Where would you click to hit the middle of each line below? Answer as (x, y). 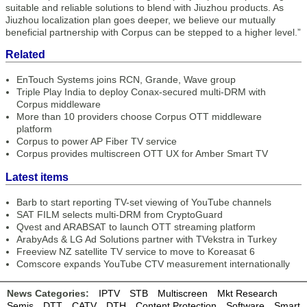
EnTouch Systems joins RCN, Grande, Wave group (126, 79)
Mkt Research (247, 293)
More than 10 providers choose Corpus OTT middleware (139, 116)
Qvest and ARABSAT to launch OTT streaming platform (136, 227)
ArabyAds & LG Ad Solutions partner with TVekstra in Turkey (147, 239)
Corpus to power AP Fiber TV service (97, 141)
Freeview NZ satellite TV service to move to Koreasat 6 (136, 251)
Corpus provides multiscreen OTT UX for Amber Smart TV (142, 153)
